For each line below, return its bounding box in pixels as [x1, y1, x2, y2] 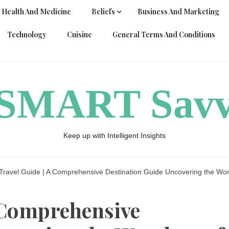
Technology [7, 30, 47, 39]
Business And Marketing [138, 7, 219, 16]
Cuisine [67, 30, 92, 39]
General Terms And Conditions [112, 30, 215, 39]
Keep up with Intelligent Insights [63, 131, 166, 140]
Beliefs [91, 7, 115, 16]
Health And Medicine [2, 7, 71, 16]
